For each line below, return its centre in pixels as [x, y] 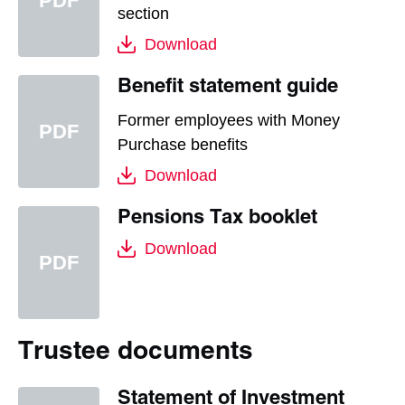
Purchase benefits [183, 145]
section [143, 14]
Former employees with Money [229, 121]
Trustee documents [136, 353]
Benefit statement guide [228, 88]
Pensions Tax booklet [217, 219]
